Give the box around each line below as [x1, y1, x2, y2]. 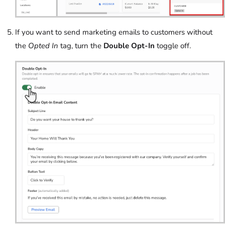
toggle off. [155, 41, 193, 51]
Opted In [28, 41, 58, 51]
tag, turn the [58, 41, 103, 51]
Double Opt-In [103, 41, 155, 51]
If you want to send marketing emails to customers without [15, 27, 212, 38]
